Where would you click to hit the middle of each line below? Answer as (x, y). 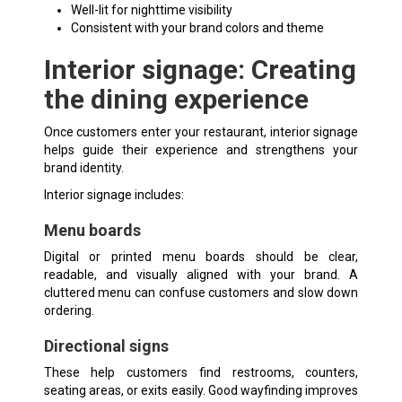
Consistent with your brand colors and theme (197, 27)
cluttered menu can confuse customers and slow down (201, 292)
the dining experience (176, 99)
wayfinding (272, 390)
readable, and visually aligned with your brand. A (201, 274)
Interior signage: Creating (200, 69)
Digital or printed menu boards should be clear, (201, 256)
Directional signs (106, 345)
